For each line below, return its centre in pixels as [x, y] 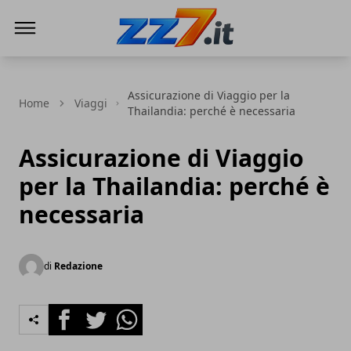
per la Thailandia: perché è [174, 186]
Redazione [78, 266]
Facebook [76, 313]
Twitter [100, 313]
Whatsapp [141, 313]
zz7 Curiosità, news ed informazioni [219, 59]
